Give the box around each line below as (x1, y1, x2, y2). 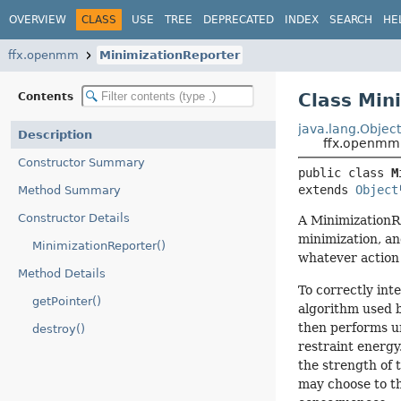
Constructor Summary (18, 156, 145, 169)
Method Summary (18, 183, 121, 197)
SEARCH (329, 13, 372, 26)
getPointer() (32, 294, 101, 308)
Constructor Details (18, 211, 130, 225)
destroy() (32, 322, 85, 336)
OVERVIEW (9, 13, 66, 26)
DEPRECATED (203, 13, 274, 26)
